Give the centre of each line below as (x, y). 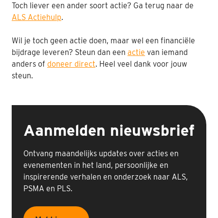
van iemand (166, 52)
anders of (29, 64)
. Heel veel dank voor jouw (141, 64)
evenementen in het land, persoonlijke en (96, 165)
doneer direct (71, 64)
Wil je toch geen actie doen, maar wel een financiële (103, 40)
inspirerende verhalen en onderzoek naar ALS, (106, 177)
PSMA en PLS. (48, 188)
